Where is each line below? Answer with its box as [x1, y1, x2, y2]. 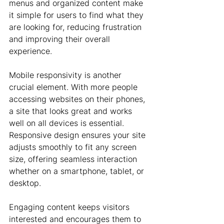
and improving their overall [9, 34, 112, 44]
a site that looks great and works [9, 106, 134, 116]
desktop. [9, 178, 41, 188]
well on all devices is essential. [9, 118, 126, 128]
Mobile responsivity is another [9, 70, 124, 80]
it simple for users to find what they [9, 10, 146, 20]
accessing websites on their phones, [9, 94, 147, 104]
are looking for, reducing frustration [9, 22, 144, 32]
